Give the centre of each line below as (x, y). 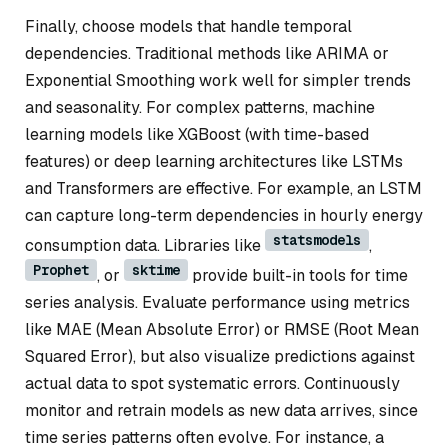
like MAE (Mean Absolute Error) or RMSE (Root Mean (222, 329)
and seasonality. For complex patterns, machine (200, 107)
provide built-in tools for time (298, 275)
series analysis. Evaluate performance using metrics (217, 302)
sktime (156, 269)
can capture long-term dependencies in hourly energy (224, 215)
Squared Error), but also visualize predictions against (220, 356)
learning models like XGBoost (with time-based (197, 134)
